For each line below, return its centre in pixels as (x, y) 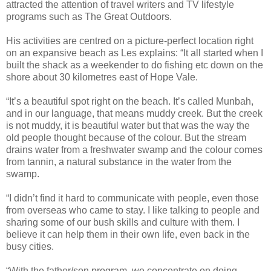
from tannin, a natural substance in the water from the (119, 162)
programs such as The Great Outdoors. (89, 17)
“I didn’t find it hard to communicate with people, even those (132, 198)
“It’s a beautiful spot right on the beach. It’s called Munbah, (130, 102)
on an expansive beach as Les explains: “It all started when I (135, 53)
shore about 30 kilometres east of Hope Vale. (102, 77)
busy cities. (30, 247)
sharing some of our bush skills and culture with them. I (123, 223)
